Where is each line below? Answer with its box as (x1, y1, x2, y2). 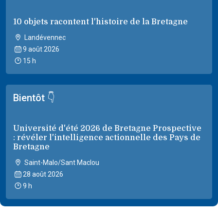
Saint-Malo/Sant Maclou (22, 158, 99, 166)
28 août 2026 (22, 170, 63, 178)
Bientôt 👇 (13, 91, 55, 104)
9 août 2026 (22, 45, 59, 53)
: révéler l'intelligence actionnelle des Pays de (13, 133, 200, 142)
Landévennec (22, 33, 66, 41)
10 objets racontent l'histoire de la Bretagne (13, 17, 188, 26)
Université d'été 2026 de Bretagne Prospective (13, 124, 201, 133)
